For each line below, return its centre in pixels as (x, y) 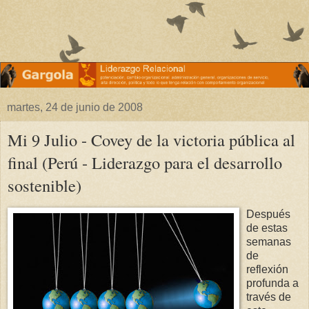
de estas (267, 228)
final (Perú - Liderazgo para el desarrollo (145, 163)
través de (269, 297)
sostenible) (44, 186)
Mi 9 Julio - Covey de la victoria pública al (151, 140)
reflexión (267, 270)
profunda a (272, 283)
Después (268, 215)
